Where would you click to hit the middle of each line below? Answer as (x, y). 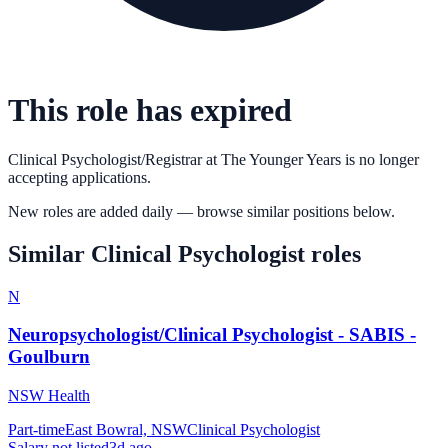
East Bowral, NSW (126, 430)
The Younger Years (281, 159)
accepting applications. (79, 177)
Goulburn (49, 357)
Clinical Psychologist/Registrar (105, 159)
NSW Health (49, 396)
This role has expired (150, 110)
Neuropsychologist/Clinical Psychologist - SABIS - (212, 335)
